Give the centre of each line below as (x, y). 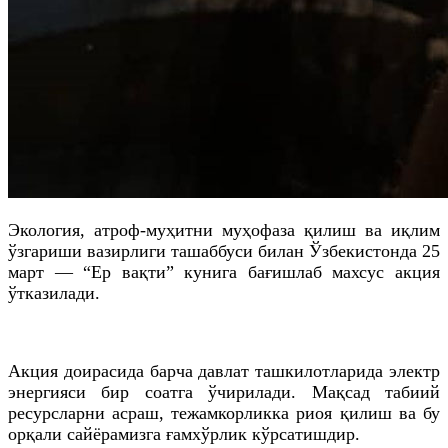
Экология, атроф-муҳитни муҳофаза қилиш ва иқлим (224, 229)
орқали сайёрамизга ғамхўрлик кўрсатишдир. (184, 433)
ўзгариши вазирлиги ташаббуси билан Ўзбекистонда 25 (224, 250)
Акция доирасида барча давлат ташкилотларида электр (224, 370)
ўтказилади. (54, 292)
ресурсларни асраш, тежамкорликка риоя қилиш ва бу (224, 412)
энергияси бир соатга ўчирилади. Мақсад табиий (224, 391)
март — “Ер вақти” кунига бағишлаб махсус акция (224, 271)
